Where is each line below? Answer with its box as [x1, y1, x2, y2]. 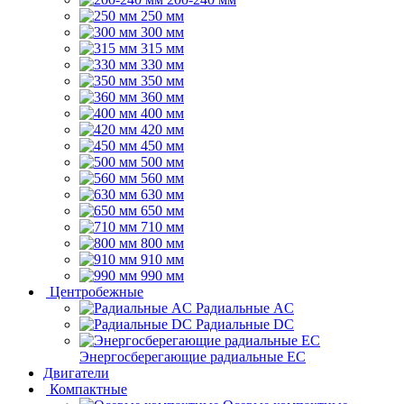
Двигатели [43, 365, 109, 381]
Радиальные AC [196, 300, 294, 317]
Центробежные [50, 284, 143, 300]
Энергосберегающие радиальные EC [79, 349, 306, 365]
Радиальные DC [196, 317, 294, 333]
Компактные [50, 381, 127, 398]
